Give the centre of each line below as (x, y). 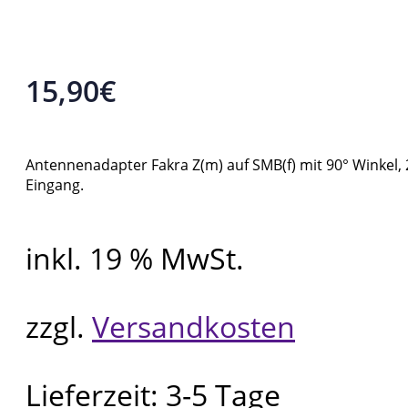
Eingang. (55, 185)
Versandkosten (194, 327)
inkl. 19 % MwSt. (135, 259)
